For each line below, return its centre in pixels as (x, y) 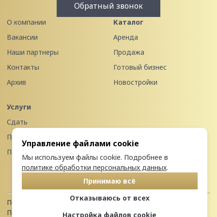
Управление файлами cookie (80, 144)
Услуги (19, 107)
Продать (22, 137)
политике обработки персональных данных (94, 167)
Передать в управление (46, 152)
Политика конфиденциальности (60, 202)
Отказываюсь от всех (109, 198)
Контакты (23, 67)
